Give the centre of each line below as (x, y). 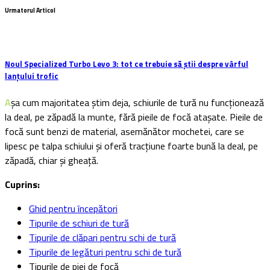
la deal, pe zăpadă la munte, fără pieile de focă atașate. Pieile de (134, 117)
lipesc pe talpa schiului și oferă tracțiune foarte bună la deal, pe (131, 146)
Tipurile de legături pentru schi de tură (105, 252)
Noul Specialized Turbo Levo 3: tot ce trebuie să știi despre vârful (127, 64)
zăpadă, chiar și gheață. (52, 161)
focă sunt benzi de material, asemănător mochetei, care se (124, 132)
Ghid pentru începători (73, 209)
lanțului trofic (32, 76)
